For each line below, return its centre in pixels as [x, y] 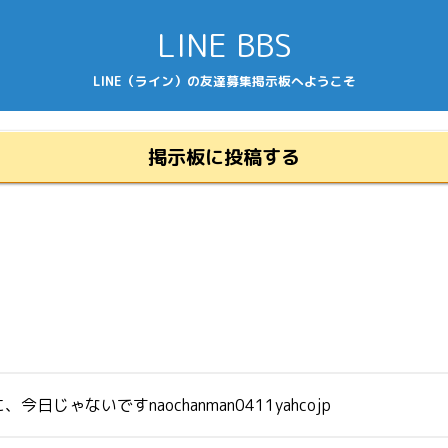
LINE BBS [224, 45]
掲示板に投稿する [224, 156]
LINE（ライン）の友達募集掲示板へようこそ [224, 81]
